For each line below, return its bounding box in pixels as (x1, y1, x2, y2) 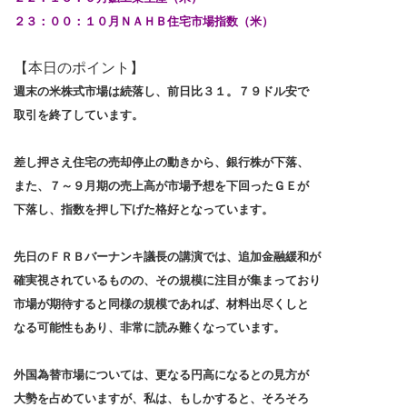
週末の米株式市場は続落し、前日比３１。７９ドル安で (14, 84, 309, 98)
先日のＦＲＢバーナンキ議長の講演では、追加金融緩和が (14, 250, 321, 263)
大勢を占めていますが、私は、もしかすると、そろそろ (14, 392, 309, 405)
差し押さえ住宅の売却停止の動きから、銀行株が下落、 (14, 155, 309, 169)
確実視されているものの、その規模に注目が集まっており (14, 273, 321, 287)
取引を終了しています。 (14, 108, 144, 122)
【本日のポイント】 (14, 60, 144, 75)
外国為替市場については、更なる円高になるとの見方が (14, 368, 309, 382)
